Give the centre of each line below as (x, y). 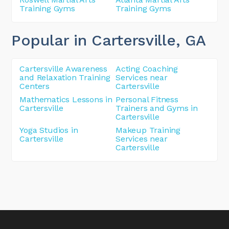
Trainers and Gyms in (157, 108)
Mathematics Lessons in (66, 99)
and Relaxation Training (65, 77)
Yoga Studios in (49, 130)
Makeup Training (148, 130)
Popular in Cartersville (94, 40)
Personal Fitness (147, 99)
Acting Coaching (147, 68)
